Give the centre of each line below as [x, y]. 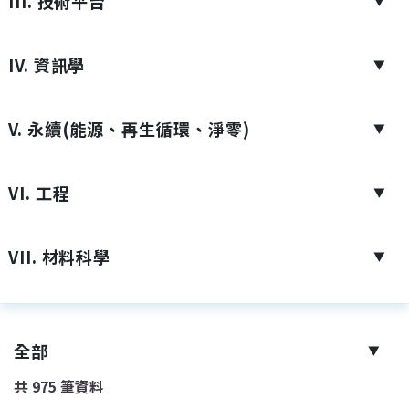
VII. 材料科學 [59, 256]
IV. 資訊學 [47, 64]
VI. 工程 [39, 192]
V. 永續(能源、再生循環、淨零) [129, 128]
